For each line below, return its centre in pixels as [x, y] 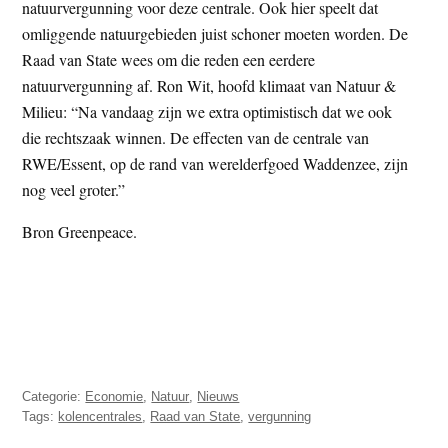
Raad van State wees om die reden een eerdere [169, 59]
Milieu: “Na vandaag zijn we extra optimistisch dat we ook [207, 111]
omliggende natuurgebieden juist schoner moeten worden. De [215, 33]
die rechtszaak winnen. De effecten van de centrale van [196, 137]
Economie [114, 396]
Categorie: [54, 396]
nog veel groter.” [74, 189]
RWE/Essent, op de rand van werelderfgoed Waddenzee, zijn [215, 163]
